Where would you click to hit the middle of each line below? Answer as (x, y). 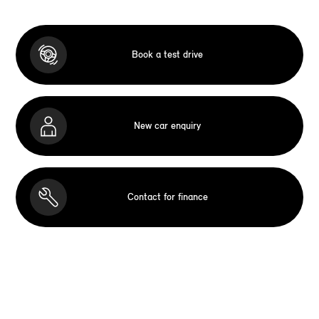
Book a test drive (167, 55)
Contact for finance (167, 197)
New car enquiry (167, 126)
